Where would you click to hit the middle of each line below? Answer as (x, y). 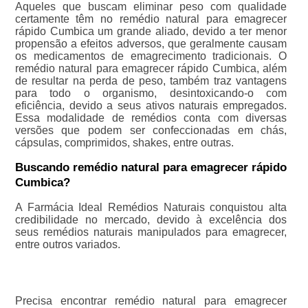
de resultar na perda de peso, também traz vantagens (151, 81)
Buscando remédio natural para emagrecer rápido (151, 168)
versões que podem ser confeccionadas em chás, (151, 131)
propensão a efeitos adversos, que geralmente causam (151, 44)
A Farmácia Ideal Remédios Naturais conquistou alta (151, 208)
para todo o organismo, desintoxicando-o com (151, 93)
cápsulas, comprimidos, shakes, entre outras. (124, 143)
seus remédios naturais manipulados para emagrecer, (151, 232)
